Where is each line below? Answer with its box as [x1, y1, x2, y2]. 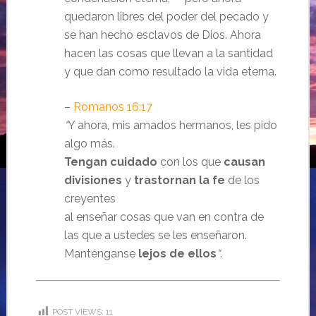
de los [224, 173, 260, 187]
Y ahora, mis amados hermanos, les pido [67, 118, 277, 132]
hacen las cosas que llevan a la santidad [63, 46, 273, 60]
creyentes [63, 191, 116, 205]
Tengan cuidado [63, 154, 157, 169]
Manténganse [63, 246, 138, 260]
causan [223, 154, 265, 169]
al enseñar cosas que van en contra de [63, 209, 264, 224]
